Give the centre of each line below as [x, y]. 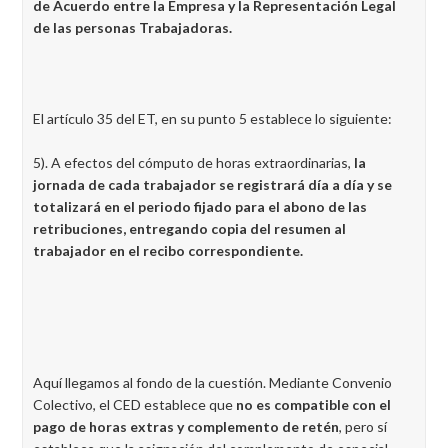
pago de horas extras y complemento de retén [186, 426]
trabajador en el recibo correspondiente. [168, 250]
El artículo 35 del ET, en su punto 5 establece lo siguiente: [212, 118]
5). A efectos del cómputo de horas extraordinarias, [193, 162]
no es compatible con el [313, 404]
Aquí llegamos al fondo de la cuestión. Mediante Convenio [212, 382]
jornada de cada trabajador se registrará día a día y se [212, 184]
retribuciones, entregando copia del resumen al [189, 228]
